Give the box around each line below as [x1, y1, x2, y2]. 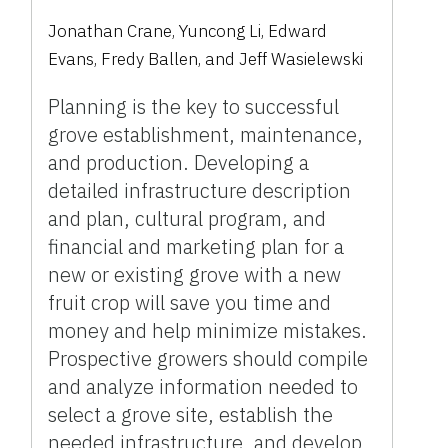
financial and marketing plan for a [48, 233, 345, 261]
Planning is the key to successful [48, 93, 340, 121]
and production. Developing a [48, 149, 310, 177]
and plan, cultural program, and [48, 205, 327, 233]
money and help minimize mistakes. [48, 317, 368, 345]
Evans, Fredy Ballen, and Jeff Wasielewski [48, 48, 364, 71]
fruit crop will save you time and [48, 289, 332, 317]
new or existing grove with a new [48, 261, 342, 289]
